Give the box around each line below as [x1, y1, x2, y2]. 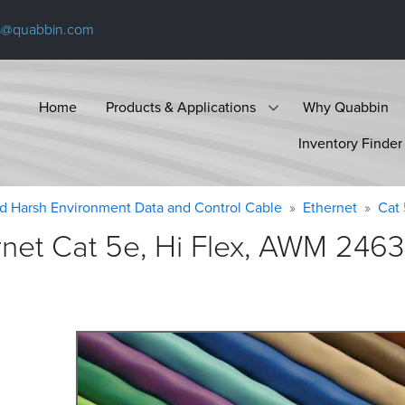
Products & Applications [106, 96, 256, 118]
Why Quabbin [303, 96, 389, 118]
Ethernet [303, 197, 357, 218]
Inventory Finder [298, 132, 402, 154]
